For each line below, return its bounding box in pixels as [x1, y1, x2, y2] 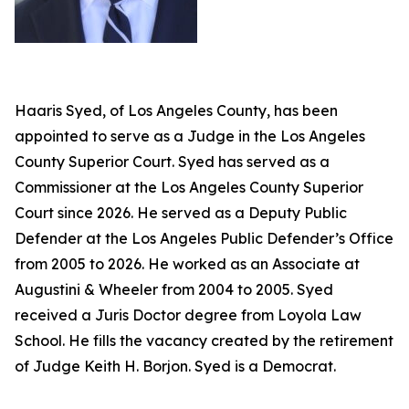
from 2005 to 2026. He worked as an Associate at [15, 255, 360, 273]
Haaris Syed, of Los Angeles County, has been [15, 101, 338, 120]
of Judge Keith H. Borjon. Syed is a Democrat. [15, 357, 340, 375]
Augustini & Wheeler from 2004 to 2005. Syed [15, 280, 333, 299]
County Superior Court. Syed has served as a [15, 152, 330, 171]
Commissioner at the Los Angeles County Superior [15, 178, 363, 196]
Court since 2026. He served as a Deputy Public [15, 204, 347, 222]
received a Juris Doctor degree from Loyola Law [15, 306, 362, 324]
